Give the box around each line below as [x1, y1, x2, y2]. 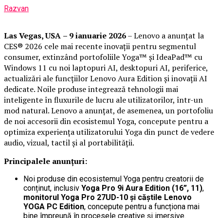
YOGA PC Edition [23, 201, 84, 211]
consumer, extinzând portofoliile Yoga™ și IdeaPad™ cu [4, 51, 202, 62]
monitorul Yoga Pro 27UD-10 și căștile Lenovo [23, 192, 192, 202]
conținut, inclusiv [23, 183, 81, 193]
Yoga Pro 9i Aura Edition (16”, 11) [81, 183, 202, 193]
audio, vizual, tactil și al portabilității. [4, 137, 134, 148]
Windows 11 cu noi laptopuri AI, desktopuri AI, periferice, [4, 62, 208, 73]
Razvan [4, 3, 29, 13]
